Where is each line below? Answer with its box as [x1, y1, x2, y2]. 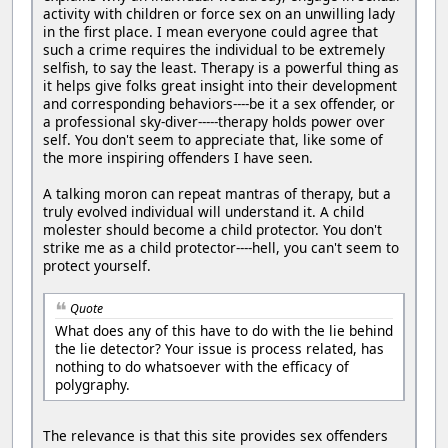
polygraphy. [55, 375, 130, 395]
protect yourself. [43, 255, 151, 275]
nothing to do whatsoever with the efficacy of [55, 357, 349, 377]
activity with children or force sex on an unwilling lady [43, 3, 395, 23]
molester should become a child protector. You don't [43, 219, 382, 239]
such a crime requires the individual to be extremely [43, 39, 385, 59]
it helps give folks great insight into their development [43, 75, 397, 95]
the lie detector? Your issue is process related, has [55, 339, 384, 359]
